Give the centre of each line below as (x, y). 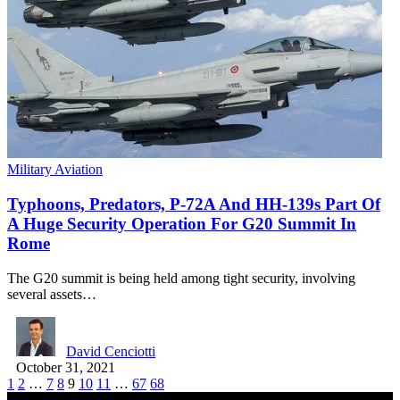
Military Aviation (55, 170)
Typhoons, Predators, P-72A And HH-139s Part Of (194, 204)
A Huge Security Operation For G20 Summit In (182, 223)
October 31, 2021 (66, 367)
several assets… (52, 294)
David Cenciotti (111, 351)
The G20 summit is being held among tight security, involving (181, 278)
